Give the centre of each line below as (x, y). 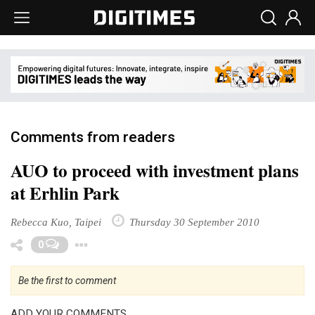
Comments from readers (93, 137)
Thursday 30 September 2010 (193, 221)
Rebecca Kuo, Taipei (56, 221)
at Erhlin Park (65, 193)
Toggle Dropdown (168, 242)
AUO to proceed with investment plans (155, 170)
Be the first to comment (67, 280)
